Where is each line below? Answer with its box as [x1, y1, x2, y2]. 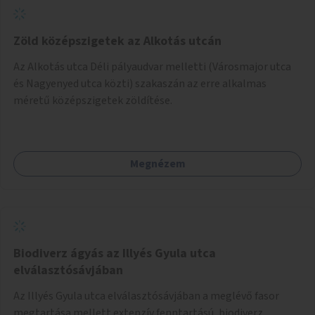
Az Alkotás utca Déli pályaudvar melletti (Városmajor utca [13, 58, 291, 75]
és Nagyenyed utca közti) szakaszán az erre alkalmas [13, 75, 266, 91]
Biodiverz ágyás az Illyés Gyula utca [13, 244, 216, 262]
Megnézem [129, 155, 186, 172]
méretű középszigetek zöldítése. [13, 92, 172, 108]
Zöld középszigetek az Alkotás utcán [13, 32, 221, 50]
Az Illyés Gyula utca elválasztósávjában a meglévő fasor [13, 288, 279, 304]
